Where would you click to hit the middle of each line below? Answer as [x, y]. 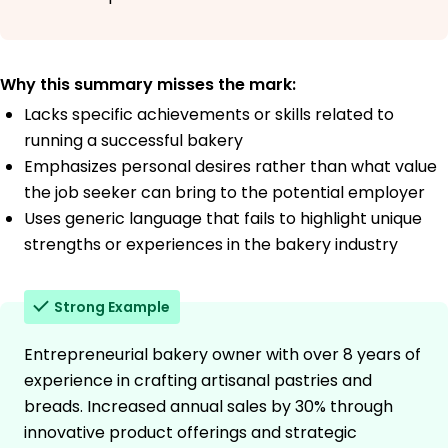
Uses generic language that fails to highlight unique [223, 219]
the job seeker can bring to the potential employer [224, 193]
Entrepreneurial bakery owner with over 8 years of [222, 355]
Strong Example [112, 307]
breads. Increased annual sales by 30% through [208, 407]
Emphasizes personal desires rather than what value [230, 167]
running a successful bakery [133, 141]
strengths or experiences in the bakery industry [211, 245]
